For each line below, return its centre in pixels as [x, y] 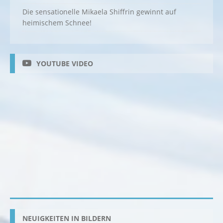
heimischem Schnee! [57, 23]
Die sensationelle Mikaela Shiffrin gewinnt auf [99, 12]
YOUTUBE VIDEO [65, 64]
